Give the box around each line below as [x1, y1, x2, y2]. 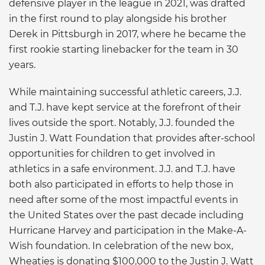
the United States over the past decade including [9, 209, 244, 221]
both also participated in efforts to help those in [9, 178, 234, 190]
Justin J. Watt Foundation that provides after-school [9, 132, 255, 144]
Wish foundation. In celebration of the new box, [9, 240, 233, 251]
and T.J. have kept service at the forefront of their [9, 101, 241, 113]
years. [9, 59, 38, 70]
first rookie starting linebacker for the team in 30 [9, 43, 238, 55]
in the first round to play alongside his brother [9, 12, 227, 24]
